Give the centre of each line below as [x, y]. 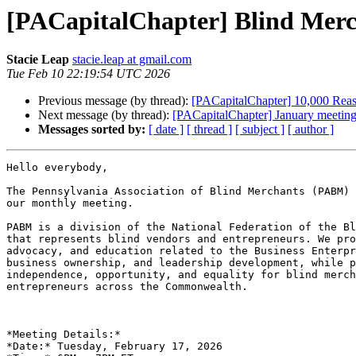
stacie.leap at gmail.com [132, 60]
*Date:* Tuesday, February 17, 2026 [114, 346]
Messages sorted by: [92, 130]
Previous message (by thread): [115, 101]
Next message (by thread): [105, 115]
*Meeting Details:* [64, 335]
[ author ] [311, 130]
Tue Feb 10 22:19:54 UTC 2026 [88, 74]
